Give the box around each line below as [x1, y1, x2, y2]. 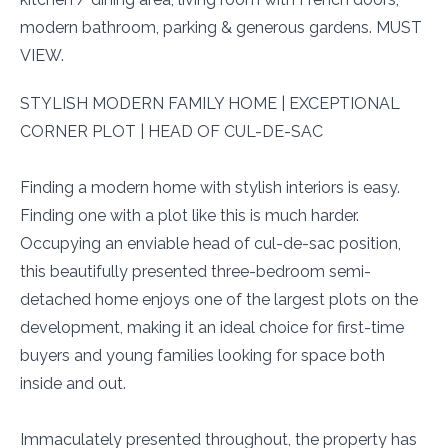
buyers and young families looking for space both [20, 346, 385, 365]
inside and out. [20, 374, 126, 393]
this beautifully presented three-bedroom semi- [20, 262, 371, 281]
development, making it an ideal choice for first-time [20, 318, 404, 337]
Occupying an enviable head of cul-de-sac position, [20, 234, 401, 253]
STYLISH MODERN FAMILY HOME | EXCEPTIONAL [20, 94, 400, 113]
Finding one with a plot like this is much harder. [20, 206, 359, 225]
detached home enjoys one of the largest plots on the [20, 290, 418, 309]
